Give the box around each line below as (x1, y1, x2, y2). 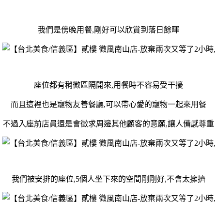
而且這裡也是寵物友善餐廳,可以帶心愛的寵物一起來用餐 (11, 100, 206, 108)
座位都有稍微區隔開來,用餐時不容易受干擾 (34, 80, 183, 89)
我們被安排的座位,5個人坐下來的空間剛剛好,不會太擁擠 (12, 174, 205, 183)
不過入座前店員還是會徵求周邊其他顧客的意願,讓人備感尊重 (3, 119, 214, 128)
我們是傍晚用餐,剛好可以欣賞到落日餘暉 (38, 25, 179, 34)
